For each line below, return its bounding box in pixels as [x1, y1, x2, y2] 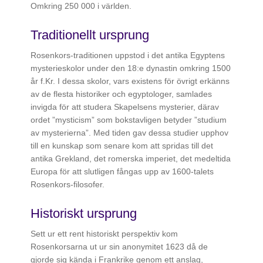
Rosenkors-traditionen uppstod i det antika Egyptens [31, 50, 225, 60]
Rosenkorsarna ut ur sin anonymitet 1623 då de [31, 242, 208, 252]
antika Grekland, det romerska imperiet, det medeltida [31, 154, 231, 164]
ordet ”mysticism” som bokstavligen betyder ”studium [31, 115, 227, 125]
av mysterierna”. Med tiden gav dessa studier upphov [31, 128, 229, 138]
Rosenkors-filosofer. [31, 180, 105, 190]
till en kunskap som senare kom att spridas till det [31, 141, 214, 151]
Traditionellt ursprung [31, 28, 150, 43]
